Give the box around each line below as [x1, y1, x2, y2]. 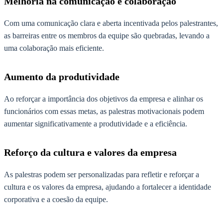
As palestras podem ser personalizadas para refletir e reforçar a [4, 170, 199, 179]
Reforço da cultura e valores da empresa [4, 146, 177, 158]
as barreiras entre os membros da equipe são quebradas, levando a [4, 31, 210, 40]
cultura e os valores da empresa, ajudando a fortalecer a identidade [4, 182, 211, 191]
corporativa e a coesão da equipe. [4, 195, 108, 204]
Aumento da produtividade [4, 71, 119, 82]
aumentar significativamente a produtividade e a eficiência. [4, 119, 187, 128]
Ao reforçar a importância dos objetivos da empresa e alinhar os [4, 94, 203, 103]
